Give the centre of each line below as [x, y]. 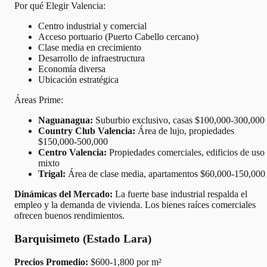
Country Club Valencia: [87, 131]
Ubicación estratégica [78, 80]
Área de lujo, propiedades [185, 131]
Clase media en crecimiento [90, 48]
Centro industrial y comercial [92, 26]
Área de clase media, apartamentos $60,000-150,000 [165, 174]
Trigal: [52, 174]
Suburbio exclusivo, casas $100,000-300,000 [179, 120]
